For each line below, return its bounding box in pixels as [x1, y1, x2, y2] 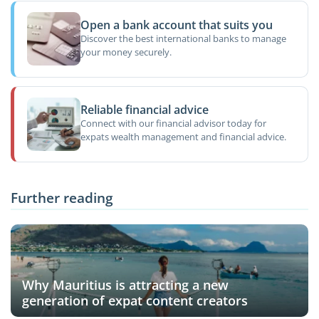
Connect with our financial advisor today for [80, 117, 266, 130]
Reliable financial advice [80, 102, 209, 118]
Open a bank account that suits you [80, 16, 273, 33]
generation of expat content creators [22, 292, 248, 310]
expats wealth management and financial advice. [80, 130, 286, 144]
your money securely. [80, 46, 172, 59]
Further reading [11, 187, 113, 207]
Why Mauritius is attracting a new [22, 276, 229, 294]
